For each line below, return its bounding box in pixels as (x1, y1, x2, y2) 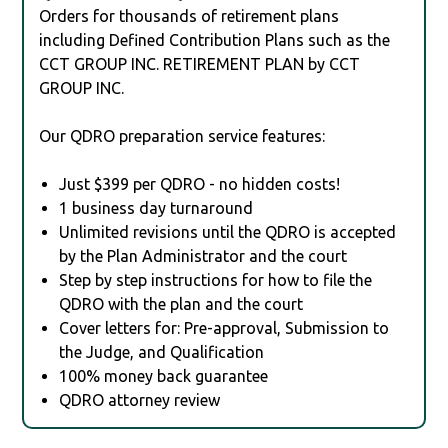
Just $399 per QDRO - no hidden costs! (59, 174, 341, 193)
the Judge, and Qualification (59, 342, 265, 361)
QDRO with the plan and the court (59, 294, 304, 313)
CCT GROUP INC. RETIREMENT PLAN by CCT (39, 54, 361, 73)
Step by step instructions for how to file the (59, 270, 373, 289)
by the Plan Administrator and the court (59, 246, 348, 265)
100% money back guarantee (59, 366, 269, 385)
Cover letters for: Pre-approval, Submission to (59, 318, 390, 337)
